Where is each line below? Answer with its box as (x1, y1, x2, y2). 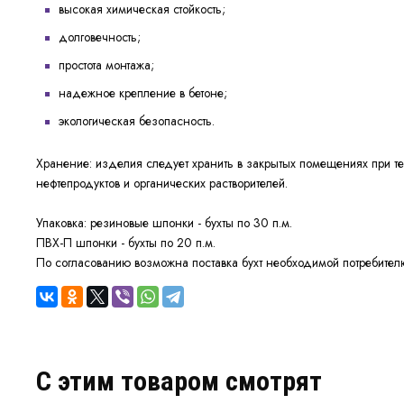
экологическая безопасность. (59, 112, 215, 131)
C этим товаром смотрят (36, 365, 322, 398)
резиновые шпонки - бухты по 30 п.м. (87, 214, 292, 233)
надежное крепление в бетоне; (59, 84, 227, 103)
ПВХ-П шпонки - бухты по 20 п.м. (36, 234, 216, 252)
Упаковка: (36, 214, 87, 233)
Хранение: (36, 154, 96, 173)
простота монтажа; (59, 56, 154, 75)
